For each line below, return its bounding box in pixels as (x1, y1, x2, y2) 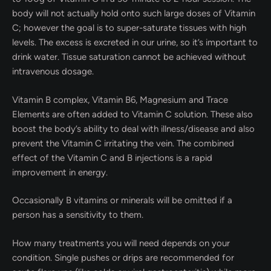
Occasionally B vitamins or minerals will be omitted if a (12, 195, 232, 206)
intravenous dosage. (12, 66, 94, 77)
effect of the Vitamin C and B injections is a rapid (12, 152, 212, 163)
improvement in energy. (12, 166, 108, 178)
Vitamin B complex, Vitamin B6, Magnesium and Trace (12, 94, 228, 105)
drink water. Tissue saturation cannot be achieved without (12, 51, 246, 62)
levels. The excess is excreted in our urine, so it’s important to (12, 37, 258, 48)
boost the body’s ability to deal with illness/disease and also (12, 123, 255, 134)
